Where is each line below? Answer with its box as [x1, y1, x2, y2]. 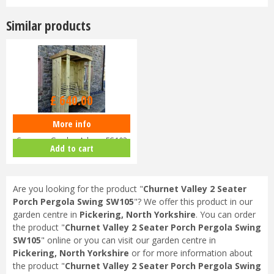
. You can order [195, 209, 256, 221]
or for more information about [128, 247, 253, 259]
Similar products [6, 17, 91, 34]
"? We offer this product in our [133, 196, 253, 208]
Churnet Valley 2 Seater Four [21, 118, 122, 133]
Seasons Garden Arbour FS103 [16, 133, 127, 149]
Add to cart [50, 141, 94, 154]
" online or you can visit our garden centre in [40, 234, 216, 246]
